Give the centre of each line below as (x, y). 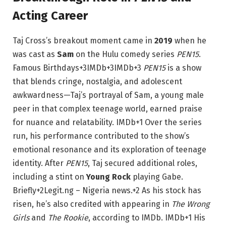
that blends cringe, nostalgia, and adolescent (97, 81)
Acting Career (50, 15)
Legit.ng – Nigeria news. (88, 190)
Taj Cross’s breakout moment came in (83, 40)
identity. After (39, 163)
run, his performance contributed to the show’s (101, 136)
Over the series (172, 122)
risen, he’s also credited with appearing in (92, 204)
